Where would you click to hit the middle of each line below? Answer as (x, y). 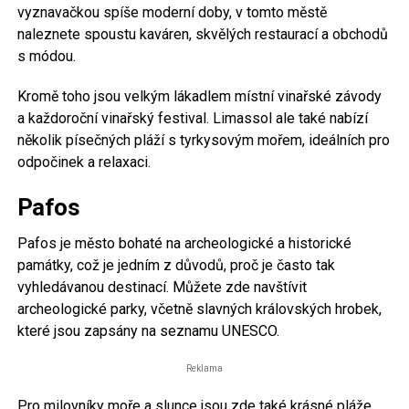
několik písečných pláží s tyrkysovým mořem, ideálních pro (203, 140)
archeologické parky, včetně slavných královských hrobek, (199, 309)
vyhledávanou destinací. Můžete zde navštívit (162, 287)
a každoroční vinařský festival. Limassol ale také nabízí (192, 118)
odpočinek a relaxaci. (84, 162)
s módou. (46, 56)
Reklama (204, 368)
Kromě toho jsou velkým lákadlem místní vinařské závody (199, 96)
